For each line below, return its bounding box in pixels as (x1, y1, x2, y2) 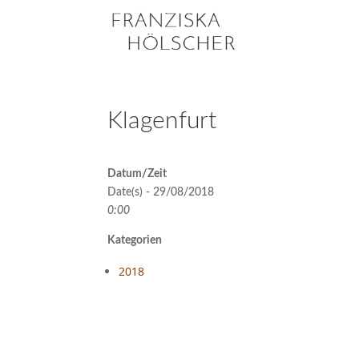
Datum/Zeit (107, 168, 167, 179)
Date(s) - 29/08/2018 (107, 187, 215, 198)
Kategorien (107, 235, 163, 246)
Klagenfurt (107, 109, 217, 133)
